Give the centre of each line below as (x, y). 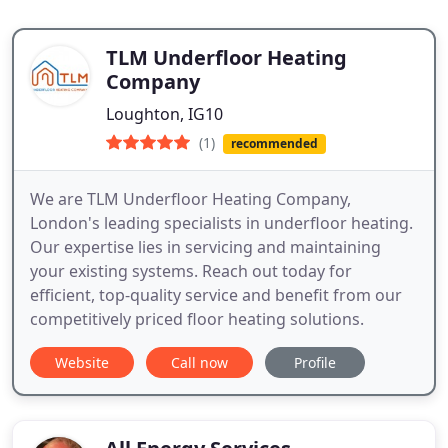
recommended (274, 143)
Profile (315, 363)
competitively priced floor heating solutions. (197, 319)
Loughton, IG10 (164, 114)
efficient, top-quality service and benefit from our (216, 295)
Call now (199, 363)
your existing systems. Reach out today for (191, 271)
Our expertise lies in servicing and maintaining (205, 247)
